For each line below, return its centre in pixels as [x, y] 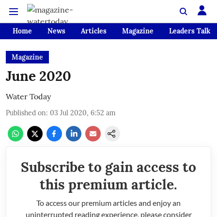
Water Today [28, 96]
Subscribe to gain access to [108, 167]
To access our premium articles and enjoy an [108, 203]
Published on [26, 113]
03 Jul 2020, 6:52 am [83, 113]
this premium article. [108, 185]
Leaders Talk [190, 31]
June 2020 [39, 76]
